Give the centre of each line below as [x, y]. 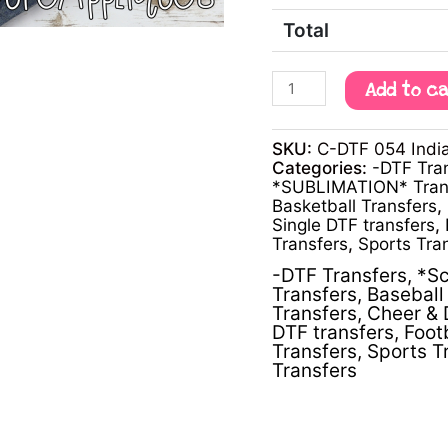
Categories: [322, 167]
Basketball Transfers [354, 205]
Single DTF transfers [353, 224]
